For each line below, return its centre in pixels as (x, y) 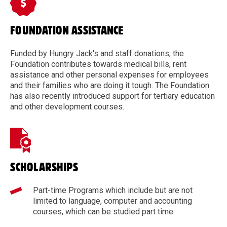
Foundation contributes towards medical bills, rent (98, 64)
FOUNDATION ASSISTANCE (67, 31)
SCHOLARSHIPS (44, 167)
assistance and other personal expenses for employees (109, 74)
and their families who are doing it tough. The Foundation (110, 85)
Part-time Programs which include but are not (113, 190)
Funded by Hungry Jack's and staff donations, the (97, 53)
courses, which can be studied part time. (104, 211)
